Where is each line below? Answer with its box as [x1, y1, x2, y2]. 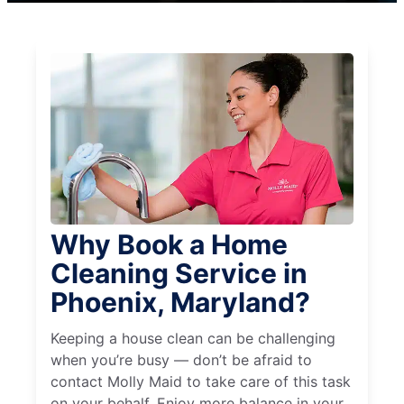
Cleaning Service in [50, 257, 308, 290]
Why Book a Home [50, 228, 288, 262]
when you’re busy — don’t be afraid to [50, 351, 312, 370]
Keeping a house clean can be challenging [50, 329, 335, 348]
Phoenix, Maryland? [50, 286, 310, 319]
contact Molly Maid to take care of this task [50, 372, 351, 391]
